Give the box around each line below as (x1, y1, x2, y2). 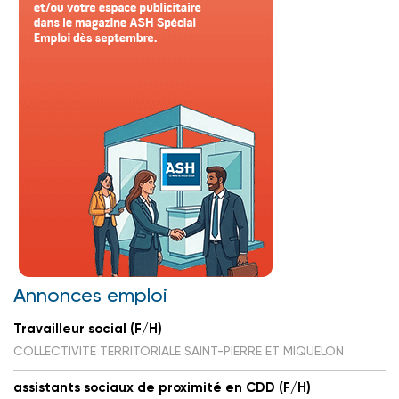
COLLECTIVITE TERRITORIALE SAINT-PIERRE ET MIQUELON (13, 343, 344, 358)
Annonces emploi (13, 283, 167, 306)
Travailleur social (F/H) (13, 320, 162, 337)
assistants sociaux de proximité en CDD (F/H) (13, 379, 311, 395)
